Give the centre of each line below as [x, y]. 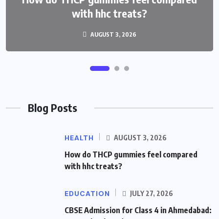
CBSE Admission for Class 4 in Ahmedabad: [138, 210]
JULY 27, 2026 [151, 194]
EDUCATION [87, 194]
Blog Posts [53, 108]
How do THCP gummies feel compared [131, 155]
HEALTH [79, 138]
